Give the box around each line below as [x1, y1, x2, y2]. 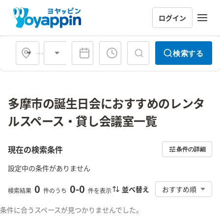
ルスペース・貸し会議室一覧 [8, 112, 157, 129]
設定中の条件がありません [8, 163, 90, 173]
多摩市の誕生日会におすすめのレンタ [8, 94, 205, 111]
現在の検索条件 [8, 143, 63, 155]
